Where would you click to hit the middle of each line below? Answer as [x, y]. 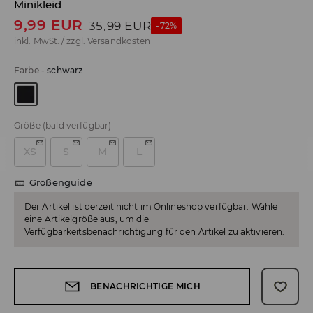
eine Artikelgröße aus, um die [87, 219]
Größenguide [61, 183]
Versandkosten [119, 41]
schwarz [65, 71]
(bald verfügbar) [77, 126]
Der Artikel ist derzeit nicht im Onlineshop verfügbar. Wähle [151, 207]
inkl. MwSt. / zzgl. [51, 41]
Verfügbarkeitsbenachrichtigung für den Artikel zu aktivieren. [155, 232]
